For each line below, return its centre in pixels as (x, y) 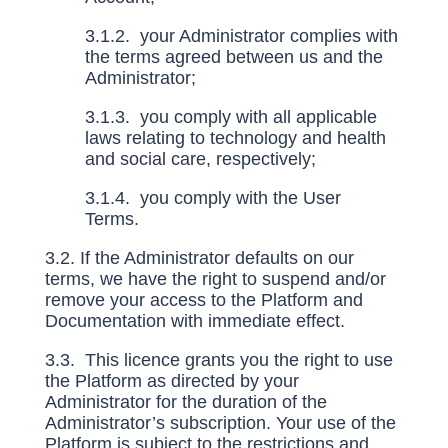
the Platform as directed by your (171, 381)
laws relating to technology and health (235, 138)
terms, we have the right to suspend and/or (215, 279)
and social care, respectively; (200, 159)
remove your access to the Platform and (203, 300)
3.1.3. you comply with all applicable (230, 117)
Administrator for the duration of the (185, 402)
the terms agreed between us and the (233, 57)
